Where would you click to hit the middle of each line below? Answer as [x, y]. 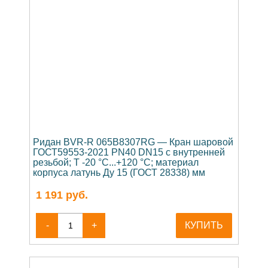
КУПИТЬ [204, 226]
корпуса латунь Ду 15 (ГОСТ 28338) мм [119, 173]
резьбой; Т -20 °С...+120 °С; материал [116, 163]
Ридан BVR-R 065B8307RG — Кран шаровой [133, 142]
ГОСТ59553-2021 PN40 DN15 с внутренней [129, 153]
